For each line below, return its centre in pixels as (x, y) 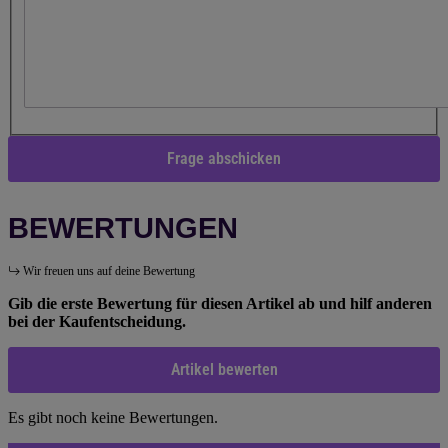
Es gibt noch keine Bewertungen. (113, 418)
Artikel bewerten (224, 370)
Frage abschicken (224, 159)
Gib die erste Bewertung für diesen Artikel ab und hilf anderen (220, 304)
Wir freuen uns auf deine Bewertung (109, 271)
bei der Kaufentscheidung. (97, 322)
